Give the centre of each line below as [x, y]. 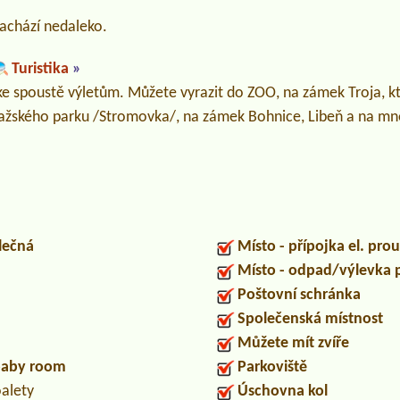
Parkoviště [272, 368]
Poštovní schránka [299, 296]
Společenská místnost [310, 320]
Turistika [41, 70]
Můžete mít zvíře [293, 344]
